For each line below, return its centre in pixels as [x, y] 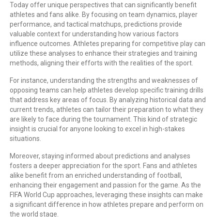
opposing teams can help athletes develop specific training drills [107, 90]
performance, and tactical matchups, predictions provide [96, 24]
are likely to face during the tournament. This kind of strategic [103, 119]
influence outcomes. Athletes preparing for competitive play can [108, 43]
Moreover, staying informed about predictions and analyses [100, 156]
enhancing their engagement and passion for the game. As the [105, 185]
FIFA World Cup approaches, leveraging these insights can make [106, 194]
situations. [25, 138]
